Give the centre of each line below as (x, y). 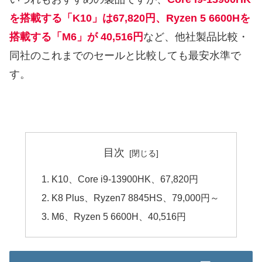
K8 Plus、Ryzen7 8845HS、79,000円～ (136, 198)
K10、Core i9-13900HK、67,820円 (125, 179)
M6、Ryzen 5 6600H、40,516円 (119, 217)
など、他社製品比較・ (196, 37)
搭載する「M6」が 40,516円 (76, 37)
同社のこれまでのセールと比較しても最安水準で (125, 56)
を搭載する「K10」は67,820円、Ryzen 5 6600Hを (130, 18)
